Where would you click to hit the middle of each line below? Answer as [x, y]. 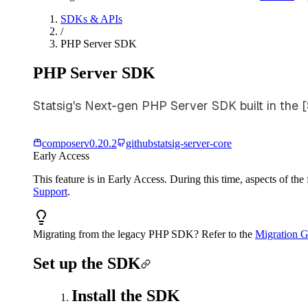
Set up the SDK [87, 263]
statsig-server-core [192, 143]
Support [50, 191]
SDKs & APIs [91, 19]
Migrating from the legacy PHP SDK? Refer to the [144, 234]
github [140, 143]
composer [63, 143]
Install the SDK [126, 295]
